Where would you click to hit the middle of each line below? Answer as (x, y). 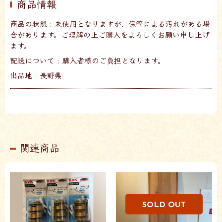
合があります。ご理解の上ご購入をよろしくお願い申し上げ (110, 35)
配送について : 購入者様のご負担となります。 (87, 60)
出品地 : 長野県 (36, 75)
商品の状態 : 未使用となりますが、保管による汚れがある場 (110, 24)
